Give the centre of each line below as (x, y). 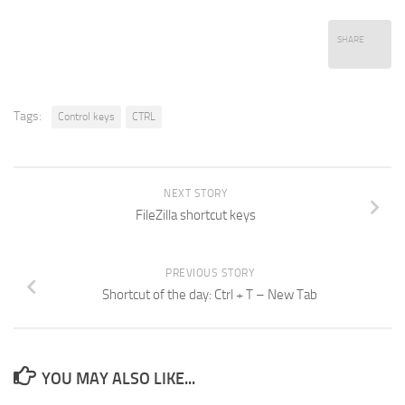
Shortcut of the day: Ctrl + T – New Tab (210, 295)
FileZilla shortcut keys (195, 215)
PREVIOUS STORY (210, 273)
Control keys (86, 117)
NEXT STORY (195, 193)
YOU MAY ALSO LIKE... (118, 379)
